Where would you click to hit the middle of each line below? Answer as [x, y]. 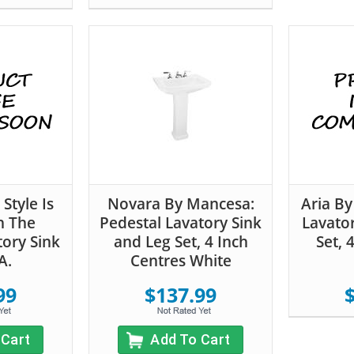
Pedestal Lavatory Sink [181, 222]
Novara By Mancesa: [181, 203]
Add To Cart [190, 339]
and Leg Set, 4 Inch [181, 241]
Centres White [181, 260]
